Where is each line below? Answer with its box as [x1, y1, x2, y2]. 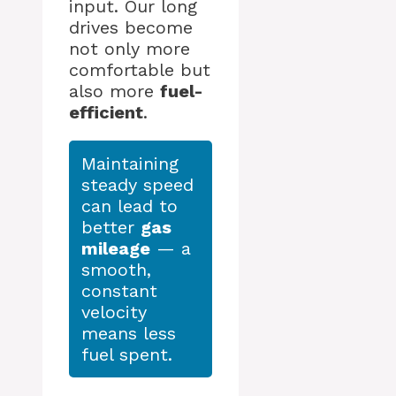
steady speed [81, 174, 194, 196]
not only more [69, 38, 190, 60]
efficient [69, 102, 143, 124]
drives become [69, 17, 193, 39]
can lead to [81, 195, 178, 217]
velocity [81, 301, 147, 324]
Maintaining [81, 153, 179, 175]
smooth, [81, 259, 151, 281]
